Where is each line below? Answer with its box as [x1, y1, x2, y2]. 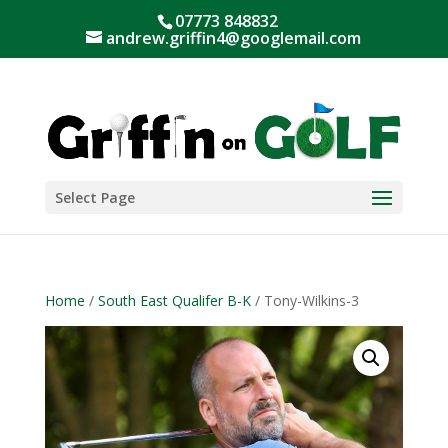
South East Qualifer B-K [97, 291, 251, 310]
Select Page [54, 187, 135, 207]
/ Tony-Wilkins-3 [250, 291, 359, 310]
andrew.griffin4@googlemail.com [106, 27, 362, 49]
